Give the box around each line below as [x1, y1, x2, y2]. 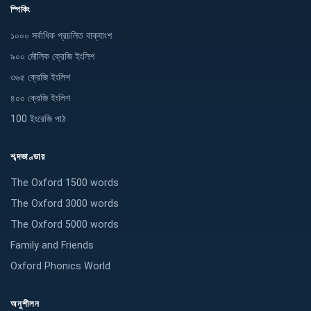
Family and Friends [10, 239, 94, 251]
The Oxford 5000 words [10, 219, 119, 231]
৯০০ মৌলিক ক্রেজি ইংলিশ [10, 51, 94, 62]
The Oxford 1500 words [10, 177, 119, 190]
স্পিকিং [10, 4, 31, 15]
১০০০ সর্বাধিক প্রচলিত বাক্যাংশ [10, 30, 112, 42]
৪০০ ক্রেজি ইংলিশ [10, 92, 70, 104]
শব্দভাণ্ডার [10, 151, 45, 162]
